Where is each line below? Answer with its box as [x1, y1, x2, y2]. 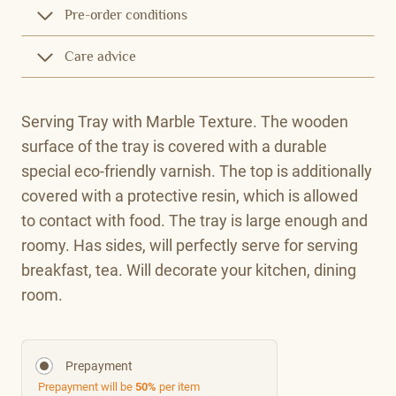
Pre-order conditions [65, 7, 187, 24]
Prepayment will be [38, 379, 135, 393]
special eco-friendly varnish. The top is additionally [21, 161, 372, 180]
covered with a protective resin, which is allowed [21, 186, 358, 205]
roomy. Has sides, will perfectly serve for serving [21, 235, 358, 255]
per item [159, 379, 200, 393]
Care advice [65, 49, 136, 65]
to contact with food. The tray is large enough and [21, 210, 368, 230]
